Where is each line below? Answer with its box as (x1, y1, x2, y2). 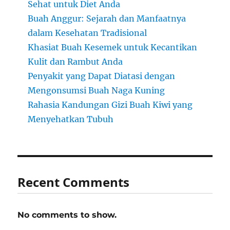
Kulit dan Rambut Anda (28, 56, 123, 67)
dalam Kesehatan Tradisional (28, 28, 147, 39)
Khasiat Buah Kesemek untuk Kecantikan (28, 42, 198, 53)
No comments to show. (17, 210, 117, 220)
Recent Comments (17, 174, 130, 191)
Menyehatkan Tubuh (28, 114, 114, 125)
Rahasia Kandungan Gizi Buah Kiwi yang (28, 100, 193, 110)
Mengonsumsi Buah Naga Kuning (28, 85, 165, 96)
